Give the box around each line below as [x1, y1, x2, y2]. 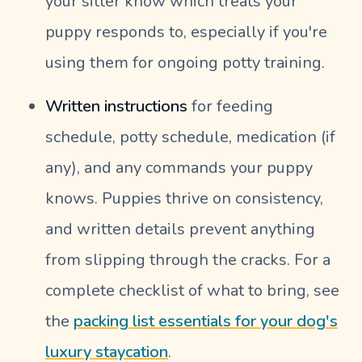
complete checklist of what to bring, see [45, 280, 339, 302]
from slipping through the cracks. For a [45, 249, 330, 271]
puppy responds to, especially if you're [45, 21, 327, 44]
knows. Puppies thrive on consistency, [45, 187, 323, 210]
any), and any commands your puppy [45, 157, 313, 179]
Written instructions [45, 95, 187, 118]
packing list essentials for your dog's [74, 310, 338, 333]
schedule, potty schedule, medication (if [45, 126, 335, 149]
